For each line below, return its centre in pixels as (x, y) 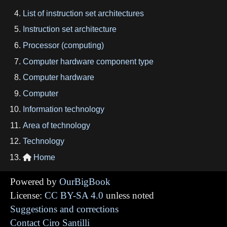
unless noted (129, 196)
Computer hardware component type (88, 61)
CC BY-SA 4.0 (74, 196)
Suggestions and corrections (64, 209)
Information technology (64, 109)
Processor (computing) (63, 45)
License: (27, 196)
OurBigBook (85, 182)
